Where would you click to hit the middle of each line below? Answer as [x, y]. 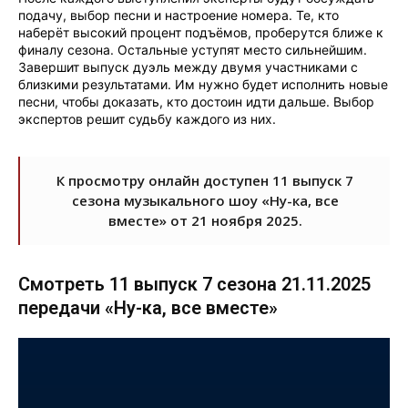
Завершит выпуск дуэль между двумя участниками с [188, 67]
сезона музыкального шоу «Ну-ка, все [205, 201]
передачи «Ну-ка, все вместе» [148, 308]
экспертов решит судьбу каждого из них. [147, 119]
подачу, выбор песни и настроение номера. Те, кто [178, 15]
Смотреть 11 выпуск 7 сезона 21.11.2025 [194, 285]
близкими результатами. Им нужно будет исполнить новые [203, 85]
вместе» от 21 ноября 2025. [205, 221]
